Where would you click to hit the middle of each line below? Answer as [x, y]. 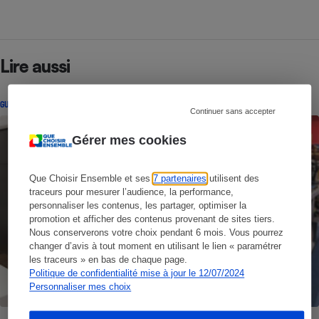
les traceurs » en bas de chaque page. [109, 260]
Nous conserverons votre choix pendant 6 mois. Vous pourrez [157, 233]
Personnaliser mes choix [80, 287]
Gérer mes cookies [130, 140]
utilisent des [233, 179]
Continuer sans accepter [232, 111]
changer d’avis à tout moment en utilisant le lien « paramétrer [156, 246]
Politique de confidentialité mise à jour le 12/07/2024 [137, 273]
